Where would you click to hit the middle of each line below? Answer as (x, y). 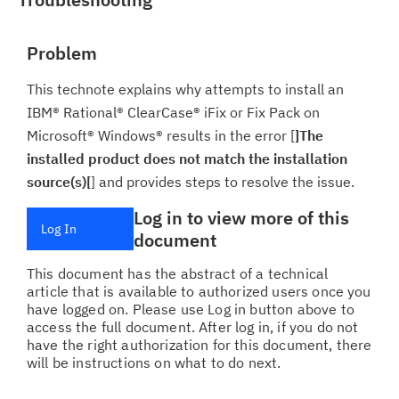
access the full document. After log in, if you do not (193, 327)
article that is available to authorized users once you (199, 291)
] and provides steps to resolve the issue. (223, 182)
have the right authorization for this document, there (199, 345)
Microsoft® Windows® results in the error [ (161, 135)
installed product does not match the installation (187, 159)
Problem (62, 53)
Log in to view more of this (241, 218)
